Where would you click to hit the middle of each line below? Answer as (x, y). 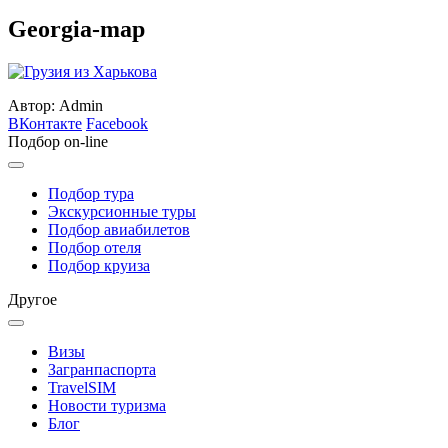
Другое (32, 299)
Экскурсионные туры (122, 211)
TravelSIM (82, 387)
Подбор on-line (58, 141)
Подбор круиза (99, 265)
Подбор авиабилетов (119, 229)
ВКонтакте (45, 123)
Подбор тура (91, 193)
